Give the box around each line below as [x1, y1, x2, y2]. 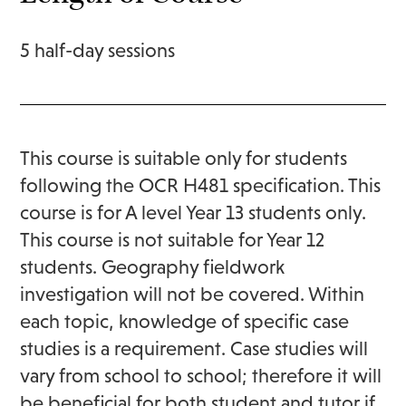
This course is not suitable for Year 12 [20, 227, 325, 251]
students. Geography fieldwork [20, 255, 285, 278]
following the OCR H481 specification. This [20, 173, 382, 197]
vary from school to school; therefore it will [20, 363, 382, 387]
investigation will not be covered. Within [20, 282, 365, 305]
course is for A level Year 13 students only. [20, 200, 367, 224]
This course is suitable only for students [20, 146, 348, 169]
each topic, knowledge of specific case [20, 309, 350, 333]
